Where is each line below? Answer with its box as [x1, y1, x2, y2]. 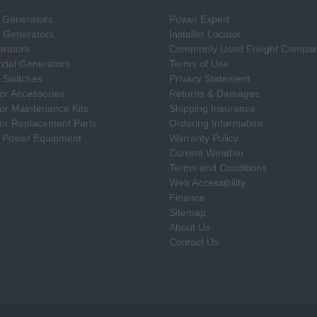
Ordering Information [169, 117, 263, 129]
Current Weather [169, 146, 244, 158]
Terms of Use [169, 57, 229, 69]
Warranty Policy [169, 132, 238, 144]
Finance [169, 191, 205, 203]
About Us [169, 221, 210, 233]
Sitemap [169, 206, 206, 218]
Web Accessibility [169, 176, 246, 188]
